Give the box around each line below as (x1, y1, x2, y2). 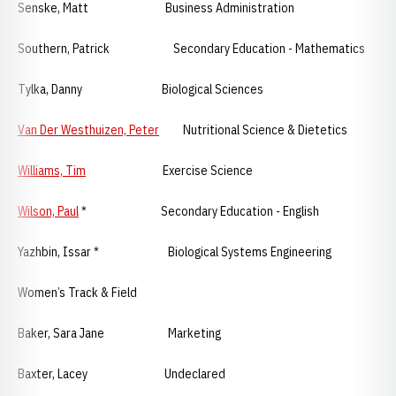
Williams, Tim (18, 163, 86, 179)
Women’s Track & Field (18, 285, 137, 301)
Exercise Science (86, 163, 253, 179)
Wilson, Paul (18, 203, 79, 219)
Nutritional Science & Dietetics (159, 122, 347, 138)
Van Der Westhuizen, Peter (18, 122, 159, 138)
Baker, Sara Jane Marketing (18, 325, 221, 341)
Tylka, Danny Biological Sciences (18, 81, 263, 97)
